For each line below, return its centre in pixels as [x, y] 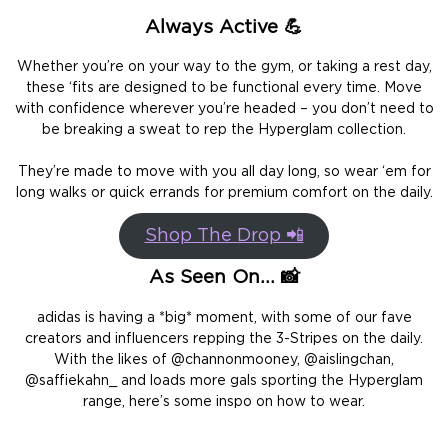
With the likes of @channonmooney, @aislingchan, [224, 359]
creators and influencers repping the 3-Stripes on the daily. [224, 338]
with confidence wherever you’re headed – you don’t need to [224, 109]
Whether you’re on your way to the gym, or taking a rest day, [224, 67]
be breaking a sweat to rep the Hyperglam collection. [224, 130]
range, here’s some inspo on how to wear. [224, 401]
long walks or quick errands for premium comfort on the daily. [224, 193]
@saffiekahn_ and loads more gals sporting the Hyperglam [224, 380]
